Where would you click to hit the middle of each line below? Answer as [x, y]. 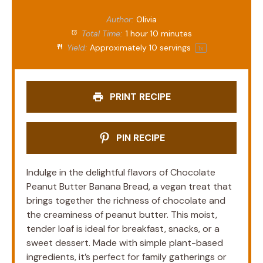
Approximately [120, 47]
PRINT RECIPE [139, 96]
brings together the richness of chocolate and [126, 200]
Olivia [147, 19]
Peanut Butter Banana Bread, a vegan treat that [129, 186]
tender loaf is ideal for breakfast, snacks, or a [123, 228]
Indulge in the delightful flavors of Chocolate [121, 172]
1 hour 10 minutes [159, 33]
